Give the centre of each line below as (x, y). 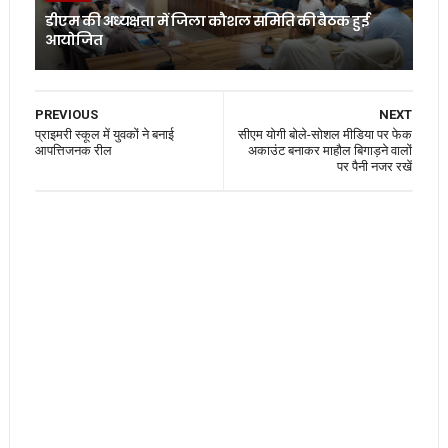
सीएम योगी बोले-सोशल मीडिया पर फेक (325, 134)
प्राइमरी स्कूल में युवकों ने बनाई (104, 134)
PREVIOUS (66, 114)
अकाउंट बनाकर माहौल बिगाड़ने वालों (330, 150)
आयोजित (73, 39)
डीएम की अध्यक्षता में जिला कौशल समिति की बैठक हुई (207, 20)
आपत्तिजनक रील (73, 150)
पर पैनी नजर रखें (375, 166)
